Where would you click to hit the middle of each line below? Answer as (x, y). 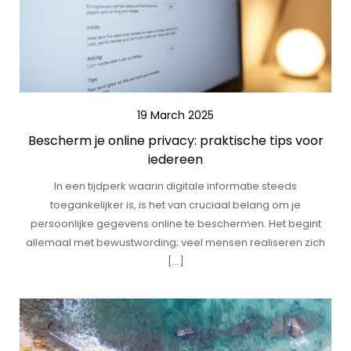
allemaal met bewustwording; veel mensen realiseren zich (175, 242)
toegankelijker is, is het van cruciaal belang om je (175, 205)
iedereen (175, 159)
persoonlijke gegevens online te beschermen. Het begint (175, 224)
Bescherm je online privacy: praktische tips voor (175, 141)
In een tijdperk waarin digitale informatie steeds (175, 186)
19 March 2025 (175, 115)
